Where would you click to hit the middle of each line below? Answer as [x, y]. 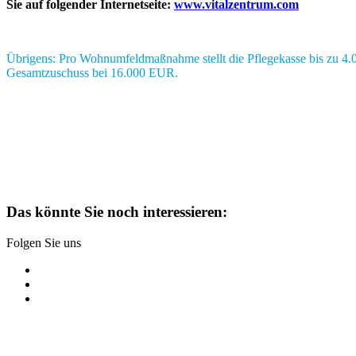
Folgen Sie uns [44, 242]
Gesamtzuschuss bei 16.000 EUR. [92, 73]
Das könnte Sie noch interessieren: [117, 212]
